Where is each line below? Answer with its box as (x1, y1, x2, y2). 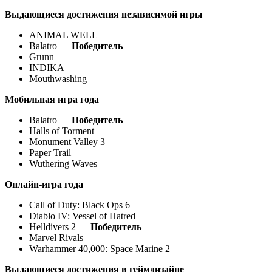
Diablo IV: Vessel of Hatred (29, 210, 135, 221)
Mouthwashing (29, 73, 87, 84)
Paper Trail (29, 147, 71, 158)
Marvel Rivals (29, 232, 83, 243)
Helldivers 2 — (29, 221, 90, 232)
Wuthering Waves (29, 158, 97, 169)
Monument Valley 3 (29, 136, 105, 147)
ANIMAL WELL (29, 29, 98, 40)
